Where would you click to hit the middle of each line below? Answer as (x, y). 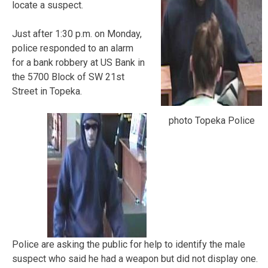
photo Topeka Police (211, 120)
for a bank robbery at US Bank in (78, 62)
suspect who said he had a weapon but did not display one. (135, 258)
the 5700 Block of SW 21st (68, 77)
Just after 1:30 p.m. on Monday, (77, 33)
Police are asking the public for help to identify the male (129, 244)
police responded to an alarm (73, 48)
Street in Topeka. (47, 91)
